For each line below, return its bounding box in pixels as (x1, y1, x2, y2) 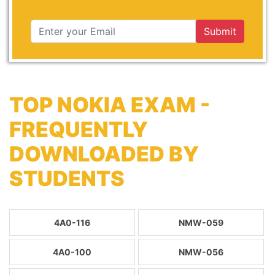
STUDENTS (9, 166, 125, 191)
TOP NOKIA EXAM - (9, 92, 210, 117)
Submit (204, 25, 236, 37)
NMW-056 (178, 247, 223, 257)
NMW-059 (178, 217, 223, 228)
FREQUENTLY (9, 117, 148, 142)
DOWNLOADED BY (9, 141, 199, 166)
